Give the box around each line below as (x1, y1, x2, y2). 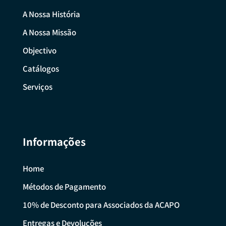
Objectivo (22, 45, 56, 56)
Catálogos (22, 63, 59, 74)
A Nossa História (22, 9, 80, 20)
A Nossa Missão (22, 27, 76, 38)
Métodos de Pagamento (22, 181, 106, 192)
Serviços (22, 81, 52, 92)
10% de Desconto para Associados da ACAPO (22, 199, 180, 210)
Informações (22, 134, 86, 149)
